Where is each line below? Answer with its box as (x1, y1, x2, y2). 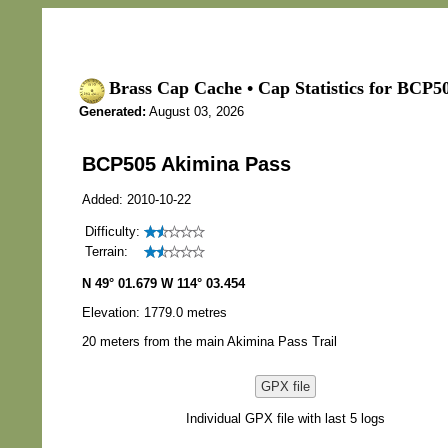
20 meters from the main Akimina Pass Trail (82, 333, 337, 349)
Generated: (79, 103, 146, 119)
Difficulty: (85, 223, 140, 239)
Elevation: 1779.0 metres (82, 304, 227, 320)
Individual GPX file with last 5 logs (186, 410, 385, 426)
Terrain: (85, 243, 128, 259)
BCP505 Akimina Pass (82, 152, 291, 175)
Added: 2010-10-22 (82, 191, 191, 207)
